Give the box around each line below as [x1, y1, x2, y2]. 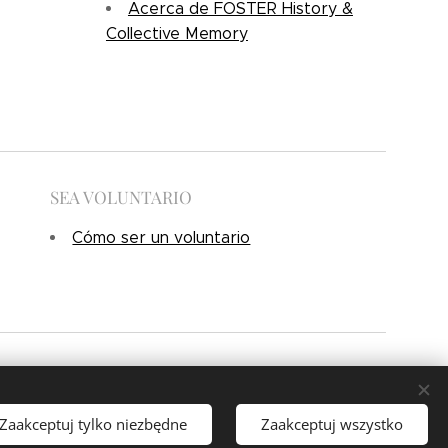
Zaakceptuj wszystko [261, 413, 403, 434]
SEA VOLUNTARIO [50, 185, 193, 208]
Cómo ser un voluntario [72, 228, 251, 247]
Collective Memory [105, 24, 248, 43]
